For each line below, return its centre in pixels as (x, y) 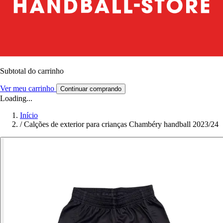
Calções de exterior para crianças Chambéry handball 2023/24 (121, 124)
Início (29, 115)
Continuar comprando (91, 89)
